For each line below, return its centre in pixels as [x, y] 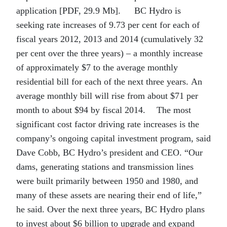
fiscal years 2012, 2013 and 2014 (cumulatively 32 [110, 39]
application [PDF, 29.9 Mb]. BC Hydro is [99, 10]
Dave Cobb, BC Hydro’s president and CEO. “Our [109, 152]
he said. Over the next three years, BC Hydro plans [110, 209]
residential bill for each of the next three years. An [109, 81]
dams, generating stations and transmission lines [105, 166]
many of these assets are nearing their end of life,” [109, 195]
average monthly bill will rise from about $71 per [107, 96]
